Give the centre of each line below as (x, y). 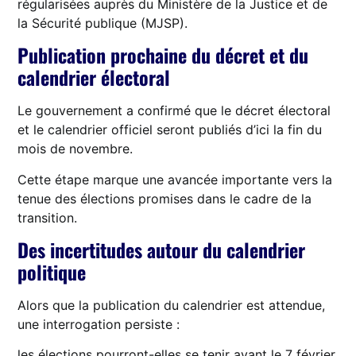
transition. (48, 217)
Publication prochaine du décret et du (163, 55)
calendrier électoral (94, 77)
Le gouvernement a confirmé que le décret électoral (174, 111)
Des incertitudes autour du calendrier (162, 250)
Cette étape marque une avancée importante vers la (175, 179)
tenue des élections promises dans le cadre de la (165, 198)
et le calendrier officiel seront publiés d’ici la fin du (170, 130)
